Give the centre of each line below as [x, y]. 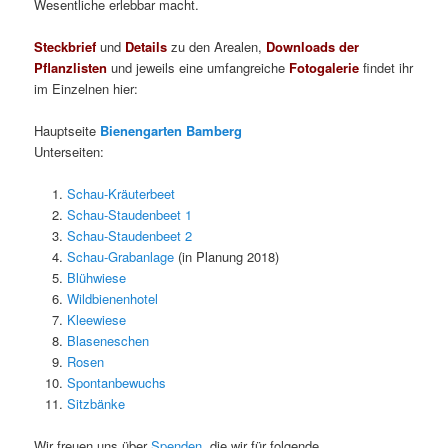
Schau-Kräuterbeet [120, 193]
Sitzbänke [95, 403]
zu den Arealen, [217, 46]
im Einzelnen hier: [86, 88]
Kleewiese [96, 319]
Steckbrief [65, 46]
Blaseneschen [107, 340]
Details [146, 46]
